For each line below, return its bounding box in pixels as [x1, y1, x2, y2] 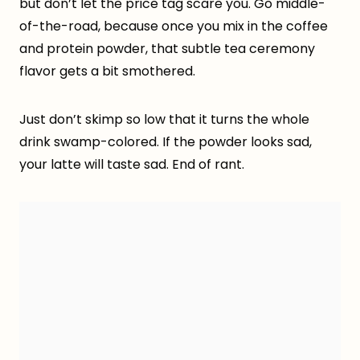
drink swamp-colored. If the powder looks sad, [19, 133, 312, 152]
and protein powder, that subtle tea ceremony [19, 39, 315, 59]
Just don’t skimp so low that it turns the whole [19, 110, 309, 129]
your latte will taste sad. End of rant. [19, 155, 244, 174]
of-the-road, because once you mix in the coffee [19, 17, 328, 36]
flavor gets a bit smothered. [19, 62, 195, 81]
